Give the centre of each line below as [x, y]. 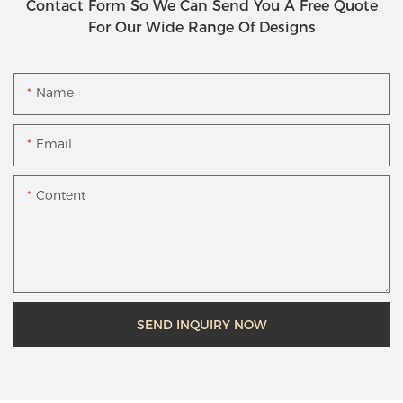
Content [61, 195]
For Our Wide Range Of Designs [201, 28]
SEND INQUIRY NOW [201, 324]
